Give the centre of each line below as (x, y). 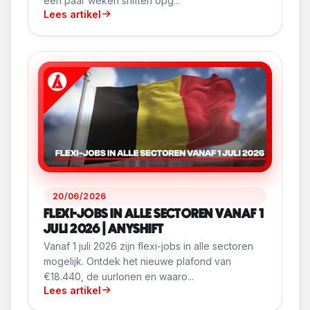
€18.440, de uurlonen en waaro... (119, 276)
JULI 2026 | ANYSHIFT (104, 229)
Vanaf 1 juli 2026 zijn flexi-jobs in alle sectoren (148, 246)
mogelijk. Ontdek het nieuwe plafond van (137, 261)
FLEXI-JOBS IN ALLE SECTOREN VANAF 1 (154, 214)
